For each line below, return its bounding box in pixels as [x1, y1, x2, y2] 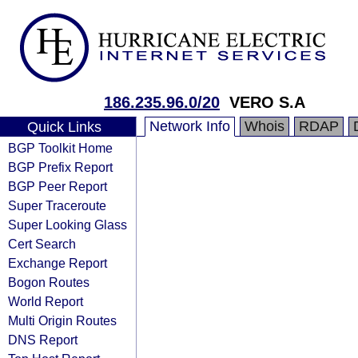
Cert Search [8, 237, 76, 251]
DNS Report [8, 332, 78, 347]
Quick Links [26, 119, 101, 135]
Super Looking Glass [8, 217, 127, 232]
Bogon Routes [8, 275, 89, 289]
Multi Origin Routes [8, 313, 117, 328]
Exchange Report [8, 256, 107, 270]
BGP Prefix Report [8, 160, 113, 174]
